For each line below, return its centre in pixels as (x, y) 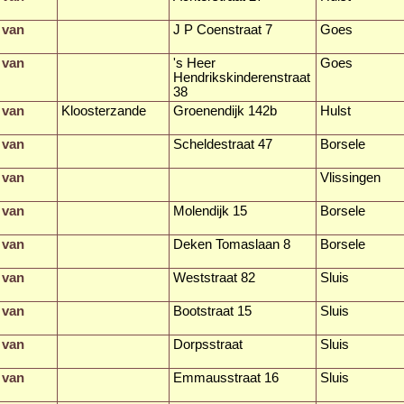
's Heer (194, 63)
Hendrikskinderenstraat (242, 77)
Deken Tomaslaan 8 (232, 244)
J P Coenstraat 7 (223, 29)
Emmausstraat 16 (226, 377)
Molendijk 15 (210, 211)
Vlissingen (350, 177)
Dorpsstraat (208, 344)
